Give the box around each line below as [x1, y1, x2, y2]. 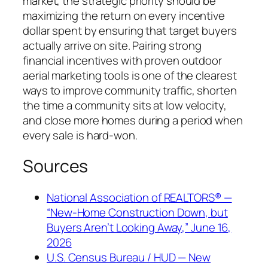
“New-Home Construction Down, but [47, 205, 228, 221]
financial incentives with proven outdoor [23, 52, 222, 68]
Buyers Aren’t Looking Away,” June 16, [47, 220, 232, 236]
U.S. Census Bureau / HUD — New [47, 249, 211, 266]
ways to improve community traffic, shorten [23, 82, 237, 98]
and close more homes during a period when [23, 112, 243, 128]
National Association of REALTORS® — [47, 190, 232, 206]
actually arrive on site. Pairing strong [23, 37, 202, 53]
